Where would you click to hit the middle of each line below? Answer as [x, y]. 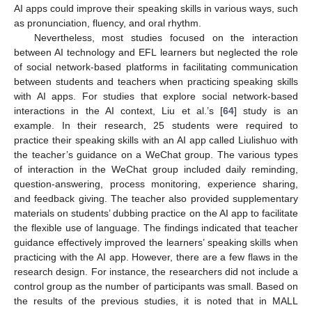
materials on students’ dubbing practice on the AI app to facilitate [156, 213]
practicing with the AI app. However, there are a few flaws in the [156, 257]
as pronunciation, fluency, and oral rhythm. [108, 23]
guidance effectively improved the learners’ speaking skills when [156, 243]
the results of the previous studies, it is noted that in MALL [156, 301]
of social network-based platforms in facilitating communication [156, 67]
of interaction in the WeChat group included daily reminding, [156, 170]
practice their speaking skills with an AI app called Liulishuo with [156, 140]
